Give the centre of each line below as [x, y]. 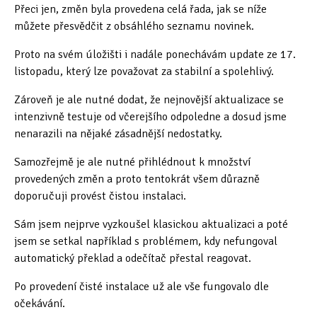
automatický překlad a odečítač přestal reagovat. [133, 258]
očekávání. [40, 303]
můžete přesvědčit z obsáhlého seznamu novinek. [134, 26]
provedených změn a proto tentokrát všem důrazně [137, 179]
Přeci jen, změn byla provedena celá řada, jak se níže [140, 9]
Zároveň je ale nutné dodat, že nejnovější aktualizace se [149, 99]
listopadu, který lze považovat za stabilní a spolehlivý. [144, 71]
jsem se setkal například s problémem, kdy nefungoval [146, 241]
